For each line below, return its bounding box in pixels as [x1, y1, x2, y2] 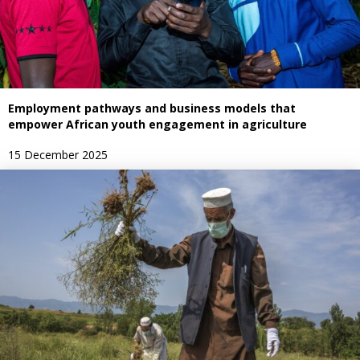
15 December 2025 [8, 146, 108, 162]
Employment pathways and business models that [8, 100, 296, 116]
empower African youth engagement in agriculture [8, 116, 307, 132]
